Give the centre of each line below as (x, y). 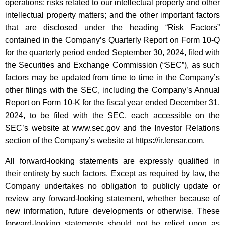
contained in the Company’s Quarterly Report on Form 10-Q (113, 40)
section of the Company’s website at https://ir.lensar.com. (105, 141)
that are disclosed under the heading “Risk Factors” (113, 28)
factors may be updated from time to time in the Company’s (113, 78)
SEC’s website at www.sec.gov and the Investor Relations (113, 128)
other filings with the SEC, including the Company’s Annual (113, 90)
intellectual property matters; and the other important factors (113, 15)
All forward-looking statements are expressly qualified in (113, 161)
